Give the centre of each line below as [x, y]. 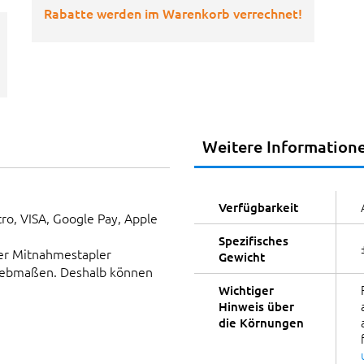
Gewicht [242, 257]
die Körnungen [261, 323]
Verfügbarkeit [258, 208]
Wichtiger [246, 290]
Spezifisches [253, 241]
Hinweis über [256, 307]
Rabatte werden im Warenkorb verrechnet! [173, 13]
